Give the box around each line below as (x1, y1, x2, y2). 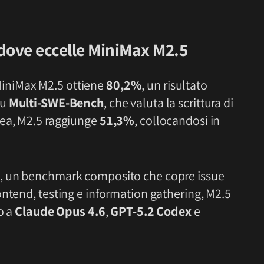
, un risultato (141, 77, 207, 94)
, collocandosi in (134, 112, 220, 129)
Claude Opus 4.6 (15, 203, 105, 220)
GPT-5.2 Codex (110, 203, 192, 220)
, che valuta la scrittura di (103, 94, 233, 111)
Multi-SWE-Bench (8, 94, 104, 111)
